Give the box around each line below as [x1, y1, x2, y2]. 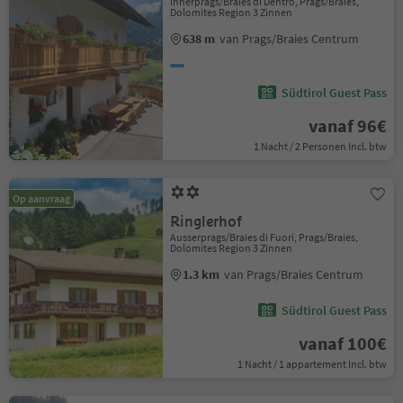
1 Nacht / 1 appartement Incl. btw [237, 357, 387, 371]
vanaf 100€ [298, 332, 387, 354]
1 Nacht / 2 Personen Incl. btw [253, 139, 387, 153]
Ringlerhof [170, 212, 243, 231]
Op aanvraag [13, 192, 70, 205]
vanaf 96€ [308, 114, 387, 137]
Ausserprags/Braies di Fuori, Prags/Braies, [170, 230, 359, 244]
